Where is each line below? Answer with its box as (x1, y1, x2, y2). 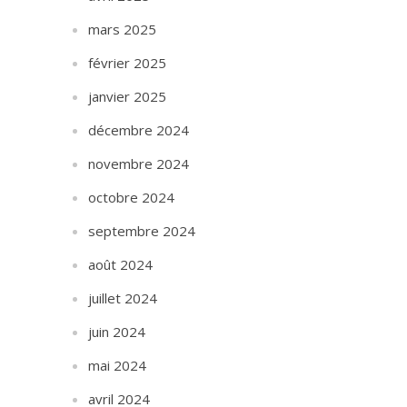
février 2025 (88, 54, 167, 72)
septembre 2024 (88, 222, 196, 240)
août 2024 (88, 255, 154, 273)
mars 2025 (88, 20, 157, 38)
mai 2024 (88, 356, 147, 374)
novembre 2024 (88, 154, 190, 173)
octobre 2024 (88, 188, 175, 206)
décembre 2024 (88, 121, 190, 139)
